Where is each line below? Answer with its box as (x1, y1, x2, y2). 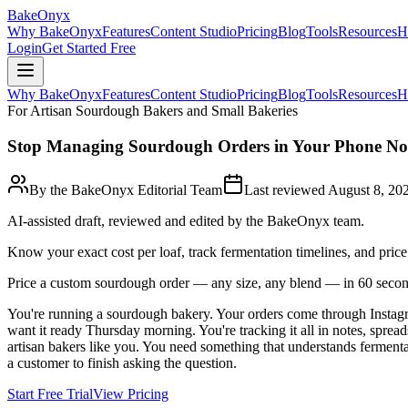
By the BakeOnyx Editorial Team (29, 182, 222, 199)
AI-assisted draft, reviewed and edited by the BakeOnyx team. (7, 213, 364, 229)
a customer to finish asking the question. (7, 355, 237, 372)
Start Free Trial (7, 386, 93, 403)
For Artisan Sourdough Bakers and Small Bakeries (7, 103, 298, 118)
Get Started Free (42, 40, 136, 56)
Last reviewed (244, 182, 328, 199)
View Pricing (93, 386, 168, 403)
